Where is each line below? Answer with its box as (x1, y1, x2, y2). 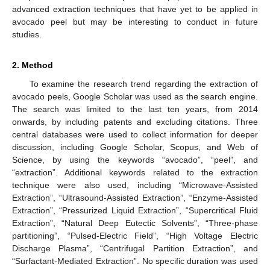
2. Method (12, 60, 53, 70)
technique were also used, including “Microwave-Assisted (12, 180, 258, 190)
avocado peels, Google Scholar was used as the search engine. (12, 91, 258, 101)
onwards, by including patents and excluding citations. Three (12, 116, 258, 127)
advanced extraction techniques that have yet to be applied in (12, 4, 258, 14)
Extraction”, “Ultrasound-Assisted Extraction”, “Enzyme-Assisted (12, 192, 258, 202)
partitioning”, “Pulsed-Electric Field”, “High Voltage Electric (12, 230, 258, 240)
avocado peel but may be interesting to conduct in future (12, 16, 258, 27)
